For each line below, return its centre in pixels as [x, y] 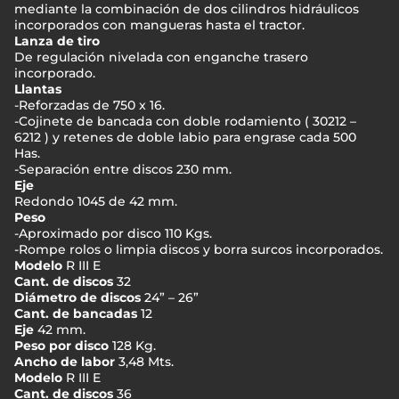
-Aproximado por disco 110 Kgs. [113, 233]
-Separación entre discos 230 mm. [123, 169]
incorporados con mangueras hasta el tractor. [159, 25]
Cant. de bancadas [76, 313]
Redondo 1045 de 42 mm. [96, 201]
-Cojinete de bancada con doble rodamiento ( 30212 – [185, 121]
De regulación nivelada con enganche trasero [161, 57]
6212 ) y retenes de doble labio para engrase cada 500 [185, 137]
